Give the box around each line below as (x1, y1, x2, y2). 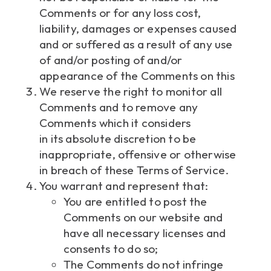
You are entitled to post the (64, 194, 207, 209)
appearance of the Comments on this (39, 68, 235, 83)
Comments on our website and (64, 210, 223, 225)
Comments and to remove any (39, 100, 198, 115)
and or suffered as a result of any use (39, 37, 233, 52)
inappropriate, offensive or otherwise (39, 147, 237, 162)
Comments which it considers (39, 116, 191, 131)
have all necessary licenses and (64, 226, 226, 241)
